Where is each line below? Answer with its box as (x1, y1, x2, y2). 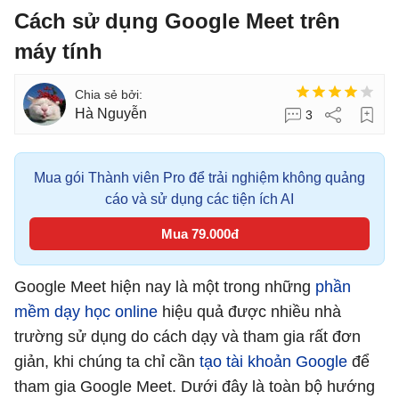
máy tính (14, 39, 102, 63)
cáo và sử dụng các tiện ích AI (105, 191, 294, 207)
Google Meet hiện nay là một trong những (14, 278, 315, 296)
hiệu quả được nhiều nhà (162, 303, 341, 321)
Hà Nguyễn (75, 106, 147, 121)
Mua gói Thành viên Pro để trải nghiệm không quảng (34, 170, 365, 185)
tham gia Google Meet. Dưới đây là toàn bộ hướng (14, 378, 375, 395)
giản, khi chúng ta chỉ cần (14, 353, 199, 370)
